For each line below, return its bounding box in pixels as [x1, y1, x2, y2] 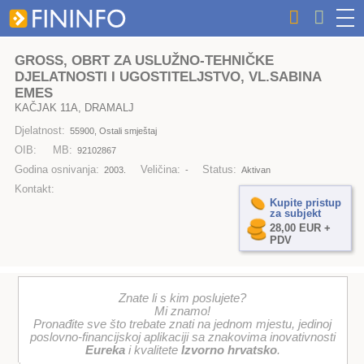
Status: [202, 163, 237, 176]
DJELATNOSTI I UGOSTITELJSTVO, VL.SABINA [14, 68, 321, 84]
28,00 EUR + [269, 222, 331, 235]
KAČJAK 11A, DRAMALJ [14, 101, 134, 114]
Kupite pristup [269, 196, 341, 209]
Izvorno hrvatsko [180, 344, 277, 357]
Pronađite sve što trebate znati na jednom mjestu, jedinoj [33, 318, 332, 331]
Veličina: [140, 163, 180, 176]
